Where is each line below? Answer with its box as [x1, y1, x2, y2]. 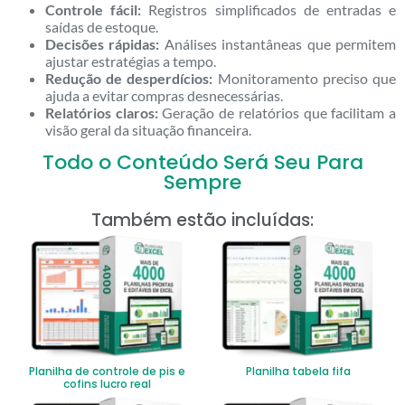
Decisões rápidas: [45, 34, 160, 52]
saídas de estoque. [45, 17, 158, 35]
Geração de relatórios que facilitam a [157, 103, 397, 121]
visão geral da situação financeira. [45, 120, 251, 138]
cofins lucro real [63, 376, 151, 392]
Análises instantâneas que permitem [159, 34, 397, 52]
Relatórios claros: [45, 103, 158, 121]
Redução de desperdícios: [45, 69, 213, 87]
